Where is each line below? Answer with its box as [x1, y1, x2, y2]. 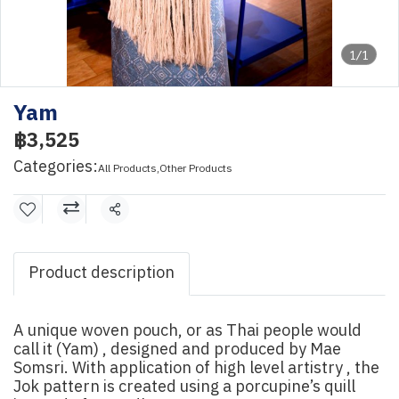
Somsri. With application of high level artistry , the [13, 355, 379, 382]
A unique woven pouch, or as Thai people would [13, 318, 362, 345]
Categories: [13, 154, 98, 181]
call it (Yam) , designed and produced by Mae [13, 337, 341, 363]
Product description [28, 260, 175, 287]
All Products [98, 160, 157, 177]
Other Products [159, 160, 232, 177]
